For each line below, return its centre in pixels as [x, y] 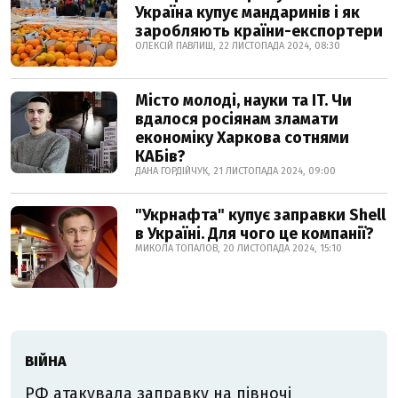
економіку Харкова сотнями [242, 138]
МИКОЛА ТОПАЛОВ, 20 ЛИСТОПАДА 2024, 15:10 [239, 249]
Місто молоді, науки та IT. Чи [243, 101]
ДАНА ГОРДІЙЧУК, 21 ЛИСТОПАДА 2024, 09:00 [235, 171]
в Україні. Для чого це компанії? [255, 234]
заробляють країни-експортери [259, 32]
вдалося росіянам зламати [237, 119]
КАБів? [160, 157]
